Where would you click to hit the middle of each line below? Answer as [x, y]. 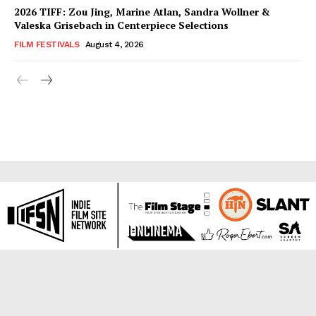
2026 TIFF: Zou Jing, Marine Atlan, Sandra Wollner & [142, 11]
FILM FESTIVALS [47, 44]
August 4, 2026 [114, 44]
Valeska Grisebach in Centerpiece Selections [121, 25]
